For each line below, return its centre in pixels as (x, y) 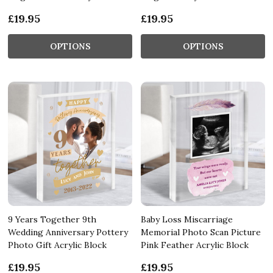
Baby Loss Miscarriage (187, 219)
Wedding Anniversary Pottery (68, 232)
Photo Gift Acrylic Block (57, 245)
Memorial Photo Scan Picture (201, 232)
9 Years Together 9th (52, 219)
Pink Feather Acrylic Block (195, 245)
